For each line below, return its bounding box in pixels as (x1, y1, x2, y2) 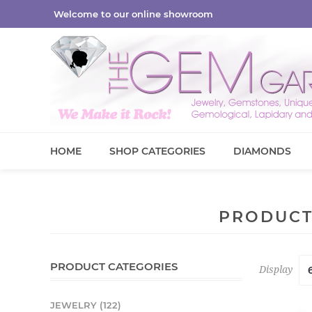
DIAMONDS (233, 145, 291, 157)
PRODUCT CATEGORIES (50, 260, 178, 273)
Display (259, 263, 292, 275)
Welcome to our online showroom (54, 8, 213, 19)
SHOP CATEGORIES (109, 145, 205, 157)
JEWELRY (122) (50, 299, 121, 311)
